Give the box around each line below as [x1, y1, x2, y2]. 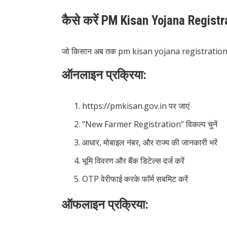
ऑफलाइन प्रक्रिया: [62, 198, 148, 212]
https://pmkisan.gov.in [82, 100, 167, 112]
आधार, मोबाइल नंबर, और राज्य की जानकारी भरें [82, 137, 217, 148]
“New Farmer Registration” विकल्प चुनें [82, 119, 217, 130]
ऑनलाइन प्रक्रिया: [62, 68, 146, 83]
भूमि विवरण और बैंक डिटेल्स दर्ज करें [82, 155, 184, 167]
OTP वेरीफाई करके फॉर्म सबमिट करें [82, 173, 188, 185]
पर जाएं [167, 100, 190, 112]
